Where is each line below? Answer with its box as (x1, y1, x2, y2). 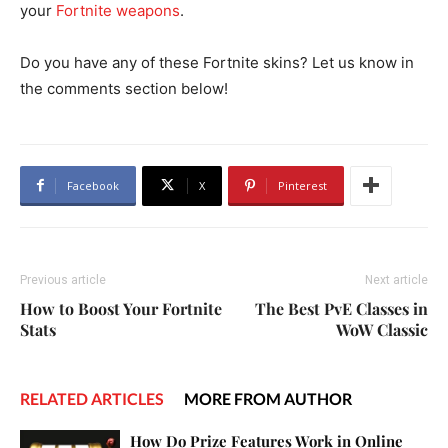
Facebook (67, 177, 119, 193)
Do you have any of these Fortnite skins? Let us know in (20, 52, 414, 72)
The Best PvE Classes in (255, 297, 428, 319)
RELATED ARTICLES (20, 388, 164, 408)
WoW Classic (336, 318, 428, 340)
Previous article (20, 272, 106, 287)
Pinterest (278, 177, 327, 193)
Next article (365, 272, 428, 287)
